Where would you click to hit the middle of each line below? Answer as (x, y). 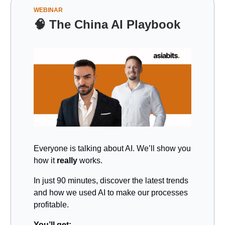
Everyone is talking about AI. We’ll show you (112, 149)
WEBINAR (48, 10)
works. (90, 161)
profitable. (51, 205)
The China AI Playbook (115, 25)
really (67, 161)
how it (45, 161)
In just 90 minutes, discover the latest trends (111, 181)
